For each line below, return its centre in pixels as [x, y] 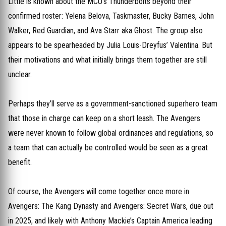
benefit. [20, 162]
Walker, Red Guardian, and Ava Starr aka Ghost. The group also [105, 31]
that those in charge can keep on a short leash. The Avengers [104, 118]
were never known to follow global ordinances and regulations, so [111, 133]
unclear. [20, 74]
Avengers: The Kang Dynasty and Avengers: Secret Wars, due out [111, 206]
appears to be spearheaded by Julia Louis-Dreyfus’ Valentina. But [110, 45]
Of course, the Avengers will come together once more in [99, 191]
